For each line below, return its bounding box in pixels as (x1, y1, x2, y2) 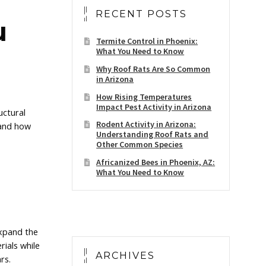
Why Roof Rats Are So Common (96, 63, 211, 74)
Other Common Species (96, 139, 183, 150)
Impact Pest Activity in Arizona (96, 101, 212, 112)
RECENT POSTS (95, 8, 187, 20)
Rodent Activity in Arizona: (96, 119, 197, 130)
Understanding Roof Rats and (96, 129, 209, 140)
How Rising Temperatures (96, 91, 192, 102)
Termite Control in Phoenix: (96, 36, 198, 47)
